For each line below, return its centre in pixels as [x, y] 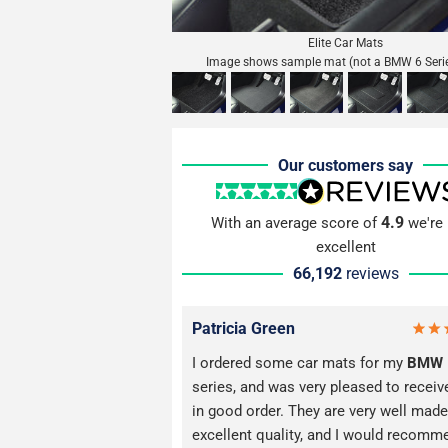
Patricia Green [243, 329]
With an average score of [295, 223]
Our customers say [346, 165]
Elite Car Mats [346, 43]
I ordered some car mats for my [299, 363]
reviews [372, 274]
